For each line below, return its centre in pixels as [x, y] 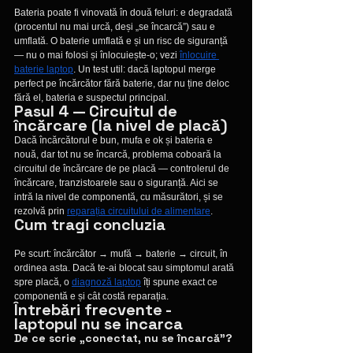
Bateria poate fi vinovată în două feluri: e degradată [124, 13]
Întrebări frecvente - [95, 310]
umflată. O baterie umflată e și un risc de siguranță [122, 41]
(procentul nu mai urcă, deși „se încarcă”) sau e [116, 27]
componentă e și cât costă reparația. [91, 297]
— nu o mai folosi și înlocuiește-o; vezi [97, 56]
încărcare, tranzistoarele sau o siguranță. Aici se [117, 183]
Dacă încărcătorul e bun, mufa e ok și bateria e [115, 141]
